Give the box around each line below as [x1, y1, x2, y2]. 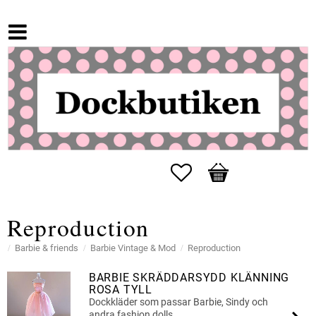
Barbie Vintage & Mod [90, 243, 176, 254]
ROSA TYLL [88, 283, 152, 297]
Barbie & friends [15, 243, 78, 254]
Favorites [191, 164, 237, 178]
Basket [207, 164, 241, 178]
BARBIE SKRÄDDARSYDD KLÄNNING [88, 271, 290, 285]
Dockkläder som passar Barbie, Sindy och [88, 296, 268, 308]
